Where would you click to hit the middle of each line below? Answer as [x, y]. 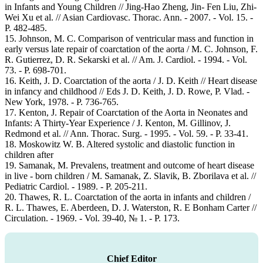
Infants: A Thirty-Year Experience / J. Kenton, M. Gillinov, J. [118, 123]
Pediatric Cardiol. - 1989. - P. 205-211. [76, 186]
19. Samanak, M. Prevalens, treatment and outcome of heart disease [129, 165]
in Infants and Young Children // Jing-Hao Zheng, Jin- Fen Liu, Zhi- [131, 6]
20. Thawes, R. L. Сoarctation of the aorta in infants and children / [128, 197]
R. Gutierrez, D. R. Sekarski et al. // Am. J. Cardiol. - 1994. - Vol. [126, 59]
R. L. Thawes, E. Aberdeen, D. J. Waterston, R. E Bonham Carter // [131, 207]
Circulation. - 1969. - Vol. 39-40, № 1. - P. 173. [92, 218]
